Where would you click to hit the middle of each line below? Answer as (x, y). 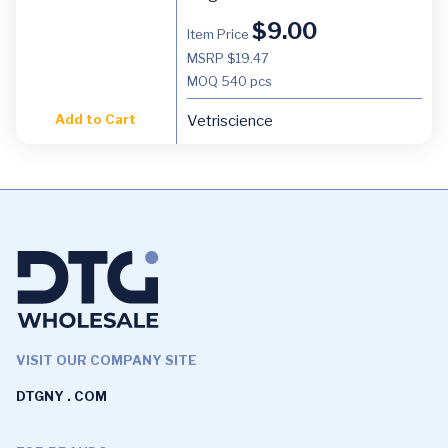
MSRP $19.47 (227, 57)
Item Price (219, 33)
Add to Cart (96, 118)
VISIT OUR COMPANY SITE (106, 359)
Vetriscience (229, 120)
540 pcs (246, 80)
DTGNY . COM (61, 395)
